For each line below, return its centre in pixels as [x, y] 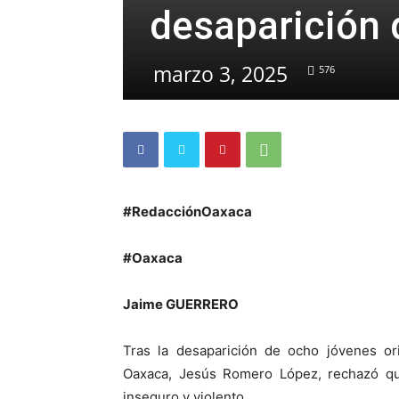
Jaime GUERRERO [181, 304]
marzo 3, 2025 [220, 74]
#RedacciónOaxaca [187, 212]
